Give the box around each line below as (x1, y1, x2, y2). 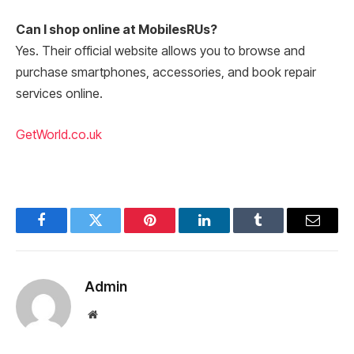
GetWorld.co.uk (16, 126, 102, 142)
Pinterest (149, 224, 199, 239)
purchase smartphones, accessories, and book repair (16, 65, 316, 81)
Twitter (94, 224, 136, 239)
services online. (16, 86, 103, 102)
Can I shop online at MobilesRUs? (16, 22, 217, 38)
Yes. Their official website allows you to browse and (16, 43, 305, 59)
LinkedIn (202, 224, 255, 239)
